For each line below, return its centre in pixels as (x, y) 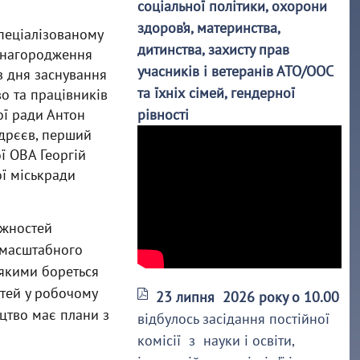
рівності (164, 115)
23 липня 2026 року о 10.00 (248, 297)
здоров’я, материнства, (209, 28)
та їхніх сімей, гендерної (217, 93)
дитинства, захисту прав (214, 49)
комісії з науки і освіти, (216, 340)
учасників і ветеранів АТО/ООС (235, 71)
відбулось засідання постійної (234, 319)
